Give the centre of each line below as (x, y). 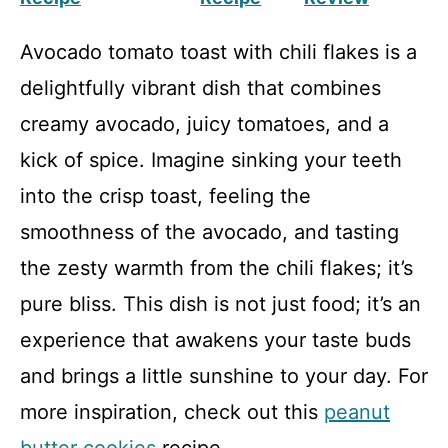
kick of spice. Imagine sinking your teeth (211, 160)
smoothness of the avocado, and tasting (209, 232)
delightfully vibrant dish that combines (200, 88)
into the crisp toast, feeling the (165, 196)
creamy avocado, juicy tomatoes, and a (204, 124)
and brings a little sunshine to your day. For (224, 376)
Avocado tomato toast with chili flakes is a (218, 52)
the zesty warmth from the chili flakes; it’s (216, 268)
